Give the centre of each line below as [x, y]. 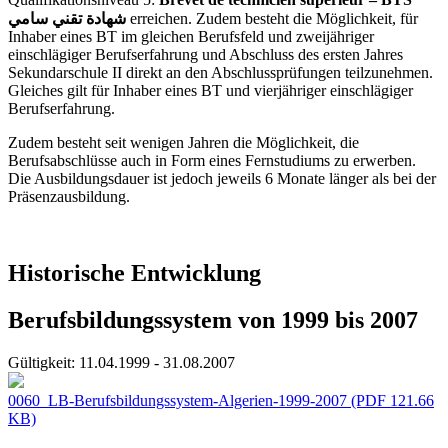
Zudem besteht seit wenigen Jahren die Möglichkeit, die [183, 143]
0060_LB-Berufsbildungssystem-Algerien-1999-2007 [177, 400]
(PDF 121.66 [390, 400]
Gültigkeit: [41, 362]
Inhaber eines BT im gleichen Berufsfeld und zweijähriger [191, 37]
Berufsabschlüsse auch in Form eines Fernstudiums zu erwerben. [212, 161]
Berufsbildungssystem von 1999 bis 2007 [213, 319]
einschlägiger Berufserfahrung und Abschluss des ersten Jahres [205, 55]
